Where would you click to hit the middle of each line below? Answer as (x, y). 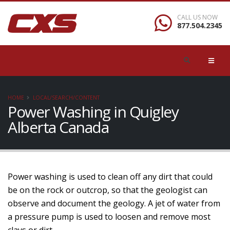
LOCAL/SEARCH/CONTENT (66, 98)
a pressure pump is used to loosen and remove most (109, 217)
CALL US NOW (197, 17)
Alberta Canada (58, 127)
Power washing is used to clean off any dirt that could (110, 177)
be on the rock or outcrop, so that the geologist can (108, 190)
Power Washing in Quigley (93, 112)
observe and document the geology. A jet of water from (114, 203)
